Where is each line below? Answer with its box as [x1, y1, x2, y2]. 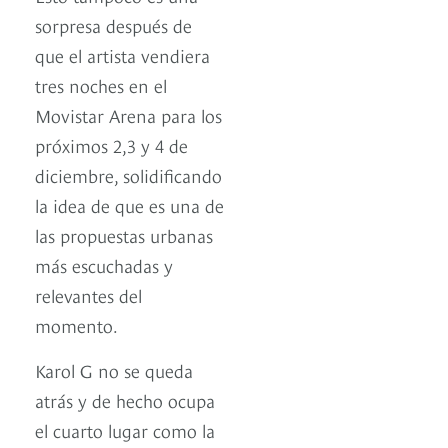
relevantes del [35, 281, 142, 307]
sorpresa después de [35, 11, 192, 37]
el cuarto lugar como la [35, 416, 215, 442]
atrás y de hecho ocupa [35, 386, 215, 412]
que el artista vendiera [35, 41, 210, 67]
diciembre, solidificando [35, 161, 222, 187]
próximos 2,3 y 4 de [35, 131, 188, 157]
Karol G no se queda [35, 356, 193, 382]
